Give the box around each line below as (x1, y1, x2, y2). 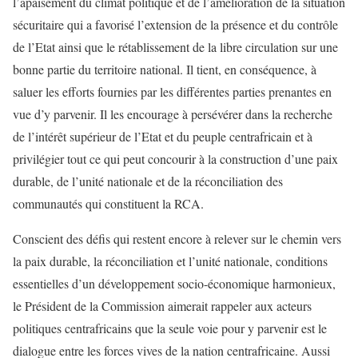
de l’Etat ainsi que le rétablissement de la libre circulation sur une (13, 38, 338, 55)
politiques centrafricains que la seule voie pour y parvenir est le (13, 320, 327, 336)
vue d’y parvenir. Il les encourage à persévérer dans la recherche (13, 105, 332, 122)
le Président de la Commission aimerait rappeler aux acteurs (13, 297, 312, 314)
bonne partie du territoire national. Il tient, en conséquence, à (13, 61, 316, 78)
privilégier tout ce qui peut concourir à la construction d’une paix (13, 150, 338, 167)
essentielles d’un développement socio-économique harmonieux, (13, 275, 336, 292)
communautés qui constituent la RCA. (13, 195, 204, 212)
